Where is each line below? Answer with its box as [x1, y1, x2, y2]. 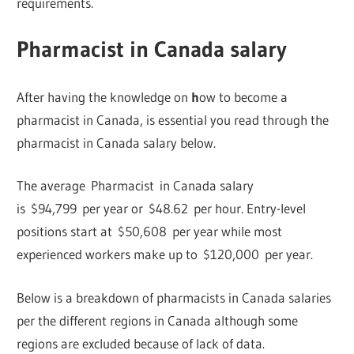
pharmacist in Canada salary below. [17, 134, 217, 151]
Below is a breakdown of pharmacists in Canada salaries [17, 288, 332, 306]
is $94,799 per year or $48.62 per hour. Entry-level [17, 200, 307, 217]
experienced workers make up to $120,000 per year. [17, 246, 314, 263]
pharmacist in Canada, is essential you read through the [17, 111, 330, 128]
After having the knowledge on [17, 88, 192, 105]
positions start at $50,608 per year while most [17, 223, 283, 240]
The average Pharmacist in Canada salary [17, 177, 254, 194]
